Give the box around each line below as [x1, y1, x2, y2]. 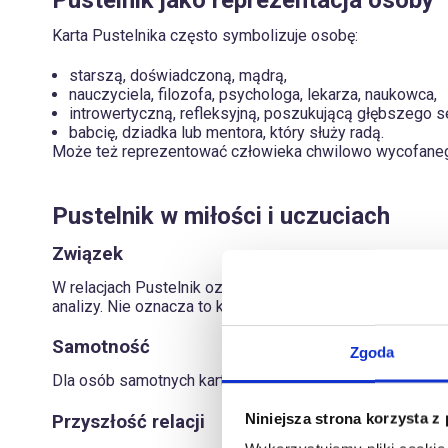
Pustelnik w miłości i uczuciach [52, 201, 390, 230]
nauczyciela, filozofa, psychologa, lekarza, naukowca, [69, 85, 437, 105]
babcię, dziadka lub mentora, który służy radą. [69, 123, 384, 143]
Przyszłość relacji [52, 410, 205, 433]
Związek [52, 242, 123, 265]
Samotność [52, 336, 150, 359]
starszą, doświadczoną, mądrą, [69, 66, 287, 86]
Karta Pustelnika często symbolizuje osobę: [52, 26, 358, 46]
